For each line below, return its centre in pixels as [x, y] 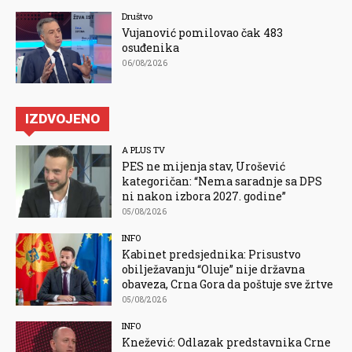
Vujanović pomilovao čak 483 [203, 32]
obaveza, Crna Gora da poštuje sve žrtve [228, 284]
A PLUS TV [144, 150]
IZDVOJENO [62, 119]
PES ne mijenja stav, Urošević [204, 167]
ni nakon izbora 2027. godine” [204, 196]
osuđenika [151, 47]
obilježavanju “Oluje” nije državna [214, 269]
